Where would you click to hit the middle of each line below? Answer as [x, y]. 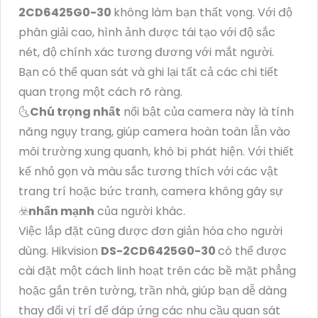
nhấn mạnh [61, 212]
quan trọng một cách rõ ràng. [100, 92]
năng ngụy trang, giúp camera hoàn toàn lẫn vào [154, 132]
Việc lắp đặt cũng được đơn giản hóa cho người [150, 231]
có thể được [252, 251]
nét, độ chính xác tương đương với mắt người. [146, 53]
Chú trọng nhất [75, 112]
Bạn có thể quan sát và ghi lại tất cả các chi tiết [148, 72]
